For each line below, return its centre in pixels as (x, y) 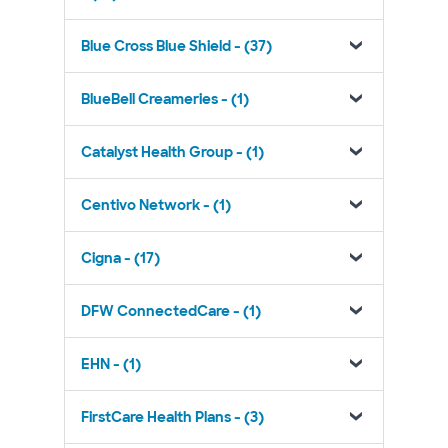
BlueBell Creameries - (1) (165, 99)
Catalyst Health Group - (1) (172, 152)
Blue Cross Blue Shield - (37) (176, 46)
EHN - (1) (111, 364)
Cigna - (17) (120, 258)
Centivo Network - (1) (156, 205)
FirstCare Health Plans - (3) (172, 417)
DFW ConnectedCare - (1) (171, 311)
